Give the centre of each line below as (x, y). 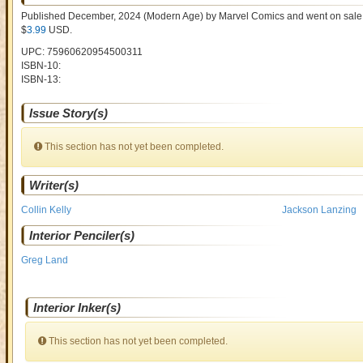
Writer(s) (53, 185)
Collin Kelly (46, 210)
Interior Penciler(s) (81, 235)
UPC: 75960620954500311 (81, 52)
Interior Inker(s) (77, 307)
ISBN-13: (41, 79)
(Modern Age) (172, 16)
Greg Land (44, 260)
